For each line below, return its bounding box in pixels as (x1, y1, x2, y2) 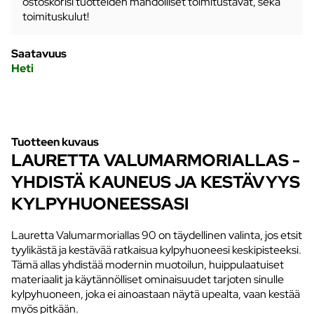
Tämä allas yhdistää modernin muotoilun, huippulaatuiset (11, 257, 284, 273)
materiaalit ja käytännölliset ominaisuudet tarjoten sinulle (11, 272, 284, 287)
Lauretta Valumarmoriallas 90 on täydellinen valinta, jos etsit (11, 228, 302, 243)
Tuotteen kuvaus (11, 134, 99, 149)
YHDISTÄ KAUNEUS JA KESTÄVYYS (11, 170, 300, 193)
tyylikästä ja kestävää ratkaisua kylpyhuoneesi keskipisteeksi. (11, 243, 301, 258)
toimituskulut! (22, 8, 89, 24)
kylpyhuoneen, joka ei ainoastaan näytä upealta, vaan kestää (11, 287, 300, 302)
